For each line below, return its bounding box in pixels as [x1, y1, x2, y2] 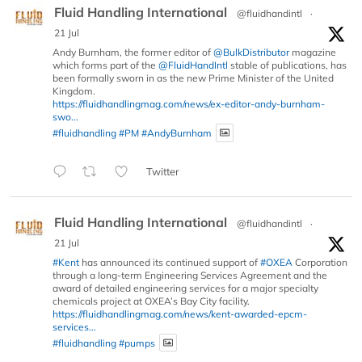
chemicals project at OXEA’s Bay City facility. [53, 294, 250, 307]
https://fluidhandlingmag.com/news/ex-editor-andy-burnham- [53, 98, 325, 111]
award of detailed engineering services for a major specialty [53, 281, 318, 294]
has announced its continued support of [79, 255, 260, 268]
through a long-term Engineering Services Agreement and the [53, 268, 327, 281]
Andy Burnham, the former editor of [53, 46, 213, 59]
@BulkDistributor [213, 46, 289, 59]
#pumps [119, 336, 155, 349]
